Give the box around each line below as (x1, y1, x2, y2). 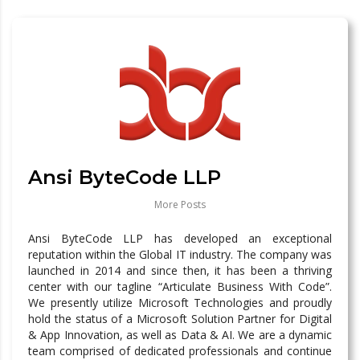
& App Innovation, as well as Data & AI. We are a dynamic (28, 326, 332, 342)
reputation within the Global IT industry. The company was (28, 246, 332, 262)
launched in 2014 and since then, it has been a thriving (28, 262, 332, 278)
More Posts (154, 197, 206, 211)
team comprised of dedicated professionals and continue (28, 342, 332, 358)
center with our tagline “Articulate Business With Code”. (28, 278, 332, 294)
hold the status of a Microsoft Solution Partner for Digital (28, 310, 332, 326)
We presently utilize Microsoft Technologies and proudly (28, 294, 332, 310)
